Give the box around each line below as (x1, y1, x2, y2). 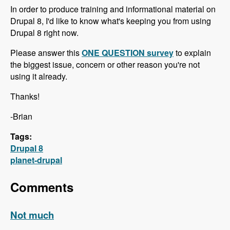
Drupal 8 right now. (10, 26, 79, 39)
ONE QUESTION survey (82, 46, 174, 59)
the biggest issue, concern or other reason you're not (10, 58, 200, 70)
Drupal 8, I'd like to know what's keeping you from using (10, 14, 211, 27)
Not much (10, 207, 54, 222)
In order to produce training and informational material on (10, 3, 216, 15)
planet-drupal (10, 154, 62, 166)
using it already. (10, 70, 67, 82)
